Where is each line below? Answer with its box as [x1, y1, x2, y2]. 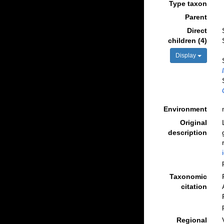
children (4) [167, 36, 207, 44]
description [167, 128, 207, 136]
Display [175, 52, 197, 59]
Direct [186, 26, 207, 34]
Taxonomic [169, 172, 207, 180]
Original [179, 118, 207, 126]
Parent [184, 13, 207, 21]
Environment [163, 105, 207, 113]
